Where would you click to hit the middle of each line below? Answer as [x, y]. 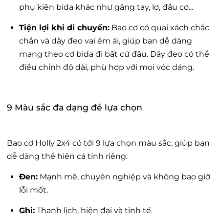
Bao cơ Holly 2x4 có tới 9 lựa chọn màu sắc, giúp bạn [108, 143]
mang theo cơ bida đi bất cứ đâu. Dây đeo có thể [114, 54]
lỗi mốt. [33, 190]
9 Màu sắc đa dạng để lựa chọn [75, 107]
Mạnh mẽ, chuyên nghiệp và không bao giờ [124, 176]
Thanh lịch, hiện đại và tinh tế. [94, 210]
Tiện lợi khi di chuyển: [64, 27]
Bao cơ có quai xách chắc [159, 27]
